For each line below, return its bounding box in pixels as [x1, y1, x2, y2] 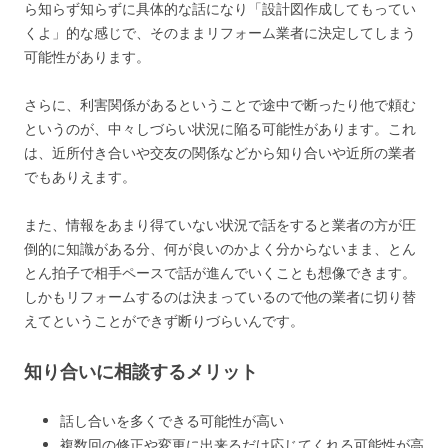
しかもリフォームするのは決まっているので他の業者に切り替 [24, 287, 416, 306]
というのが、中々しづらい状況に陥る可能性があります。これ [24, 119, 416, 138]
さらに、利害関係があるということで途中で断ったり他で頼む [24, 95, 416, 114]
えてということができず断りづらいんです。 [24, 311, 304, 330]
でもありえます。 [24, 167, 136, 186]
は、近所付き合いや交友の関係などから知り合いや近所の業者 [24, 143, 416, 162]
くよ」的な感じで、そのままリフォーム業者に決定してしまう [24, 23, 416, 42]
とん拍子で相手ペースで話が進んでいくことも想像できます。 [24, 263, 416, 282]
